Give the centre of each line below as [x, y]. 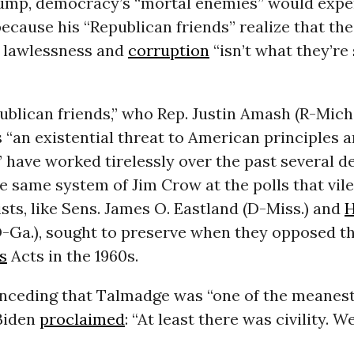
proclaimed [82, 319]
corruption [168, 51]
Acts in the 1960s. [72, 256]
